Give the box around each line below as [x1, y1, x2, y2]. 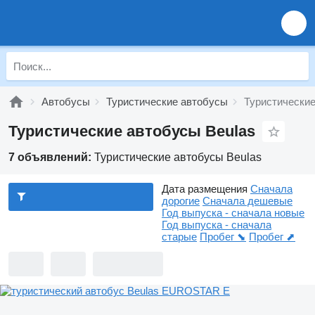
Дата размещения [162, 183, 247, 195]
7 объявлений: [8, 151, 94, 163]
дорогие [162, 195, 200, 207]
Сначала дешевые [202, 195, 292, 207]
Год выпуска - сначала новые [162, 207, 304, 219]
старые [162, 231, 197, 243]
